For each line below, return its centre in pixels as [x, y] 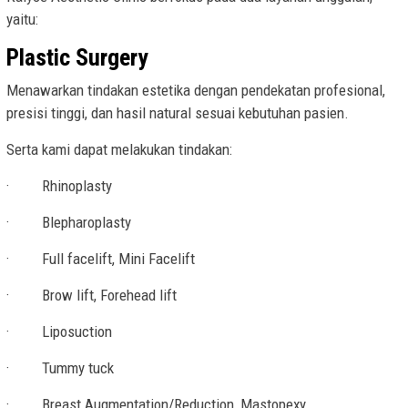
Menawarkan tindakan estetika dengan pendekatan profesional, [196, 91]
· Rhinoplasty [59, 186]
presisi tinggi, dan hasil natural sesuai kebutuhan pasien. [178, 113]
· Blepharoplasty [69, 223]
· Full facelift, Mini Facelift [101, 259]
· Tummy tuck [60, 368]
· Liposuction [59, 332]
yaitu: [22, 20]
